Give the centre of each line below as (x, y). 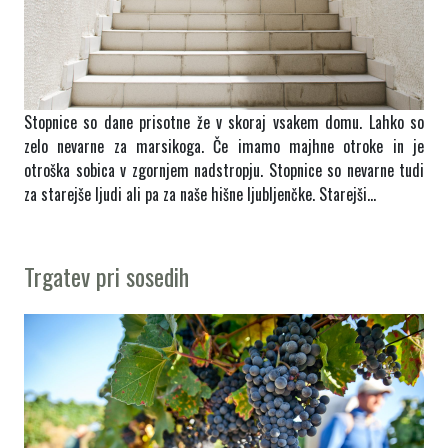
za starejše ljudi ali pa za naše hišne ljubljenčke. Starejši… (200, 193)
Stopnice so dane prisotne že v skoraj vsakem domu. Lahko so (224, 121)
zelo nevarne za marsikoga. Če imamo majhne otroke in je (224, 145)
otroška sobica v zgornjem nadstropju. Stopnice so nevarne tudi (224, 169)
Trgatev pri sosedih (106, 275)
